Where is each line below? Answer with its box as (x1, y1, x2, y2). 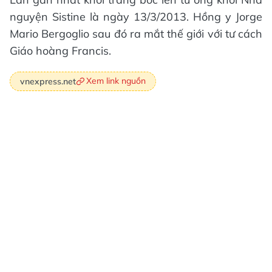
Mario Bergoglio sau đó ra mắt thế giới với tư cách (10, 27, 262, 41)
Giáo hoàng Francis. (10, 44, 111, 58)
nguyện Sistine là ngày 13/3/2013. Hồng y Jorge (10, 10, 262, 24)
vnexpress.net (20, 75, 76, 87)
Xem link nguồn (86, 75, 146, 87)
